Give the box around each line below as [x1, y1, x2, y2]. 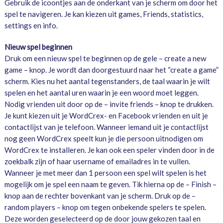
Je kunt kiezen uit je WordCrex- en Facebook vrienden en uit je [4, 111, 208, 120]
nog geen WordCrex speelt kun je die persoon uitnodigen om [4, 134, 203, 143]
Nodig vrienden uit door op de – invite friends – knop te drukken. [4, 100, 214, 109]
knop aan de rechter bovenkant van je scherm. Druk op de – [4, 191, 196, 201]
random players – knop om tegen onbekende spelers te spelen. [4, 203, 206, 212]
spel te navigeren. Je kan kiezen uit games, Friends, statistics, [4, 9, 203, 19]
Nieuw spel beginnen [4, 42, 72, 52]
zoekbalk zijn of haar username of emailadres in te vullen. [4, 157, 190, 166]
